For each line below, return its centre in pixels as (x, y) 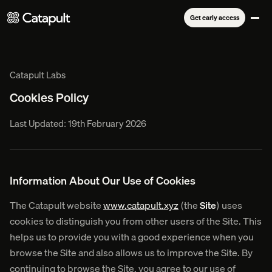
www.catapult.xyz (141, 205)
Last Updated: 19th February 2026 (78, 123)
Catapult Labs (38, 75)
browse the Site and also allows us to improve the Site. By (131, 253)
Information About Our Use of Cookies (103, 181)
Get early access (215, 18)
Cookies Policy (49, 97)
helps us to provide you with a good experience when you (132, 237)
